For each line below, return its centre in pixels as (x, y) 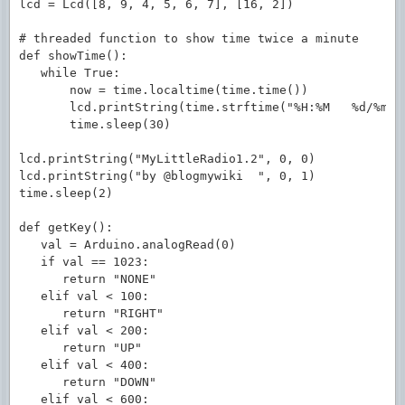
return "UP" (80, 348)
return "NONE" (88, 279)
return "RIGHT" (91, 313)
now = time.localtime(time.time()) (164, 90)
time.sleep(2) (66, 193)
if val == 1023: (84, 262)
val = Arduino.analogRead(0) (127, 245)
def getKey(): (66, 227)
